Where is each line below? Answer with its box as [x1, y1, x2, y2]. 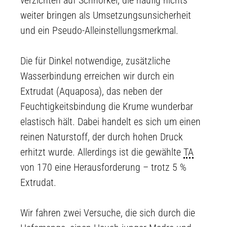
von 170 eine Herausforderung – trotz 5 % [20, 161, 186, 174]
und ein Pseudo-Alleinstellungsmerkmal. [20, 24, 178, 37]
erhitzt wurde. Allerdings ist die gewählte [20, 146, 183, 159]
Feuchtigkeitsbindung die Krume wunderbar [20, 100, 193, 113]
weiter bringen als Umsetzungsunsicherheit [20, 9, 191, 22]
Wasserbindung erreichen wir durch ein [20, 70, 174, 83]
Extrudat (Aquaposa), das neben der [20, 85, 163, 98]
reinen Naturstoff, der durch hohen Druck [20, 131, 183, 143]
